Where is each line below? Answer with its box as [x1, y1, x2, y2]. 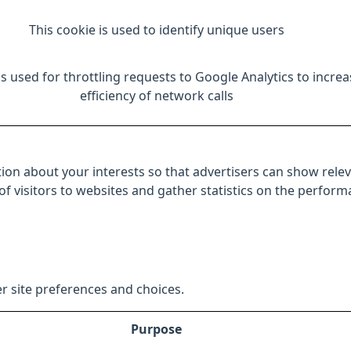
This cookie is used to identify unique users [28, 24, 284, 36]
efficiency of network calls [79, 89, 233, 102]
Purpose [131, 323, 182, 335]
